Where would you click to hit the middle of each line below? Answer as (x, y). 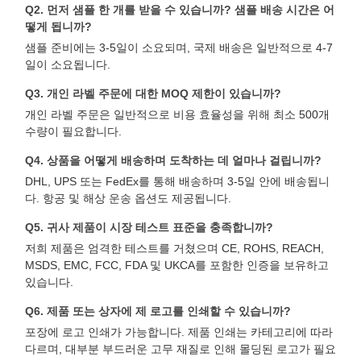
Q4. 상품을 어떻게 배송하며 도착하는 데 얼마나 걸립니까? (173, 160)
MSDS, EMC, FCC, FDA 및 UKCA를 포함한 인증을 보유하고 (177, 265)
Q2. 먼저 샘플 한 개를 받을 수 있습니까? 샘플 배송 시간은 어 (180, 9)
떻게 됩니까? (58, 26)
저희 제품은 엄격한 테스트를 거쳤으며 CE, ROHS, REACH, (174, 248)
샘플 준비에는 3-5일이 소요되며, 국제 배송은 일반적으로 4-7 (179, 47)
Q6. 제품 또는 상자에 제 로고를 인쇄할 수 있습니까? (158, 311)
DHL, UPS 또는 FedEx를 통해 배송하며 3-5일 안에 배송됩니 (177, 181)
